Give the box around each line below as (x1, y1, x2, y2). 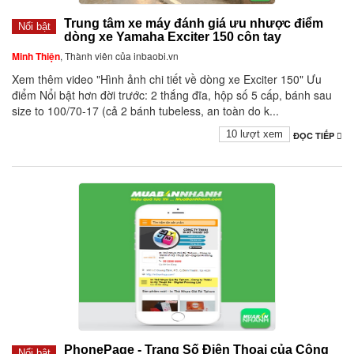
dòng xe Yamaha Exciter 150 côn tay (64, 30, 281, 44)
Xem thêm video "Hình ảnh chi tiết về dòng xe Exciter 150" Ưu (12, 71, 322, 88)
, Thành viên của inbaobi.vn (60, 49, 179, 63)
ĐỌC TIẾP (293, 130, 337, 142)
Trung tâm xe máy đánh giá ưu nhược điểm (64, 17, 323, 31)
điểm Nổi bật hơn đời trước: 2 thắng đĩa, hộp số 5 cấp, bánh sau (12, 87, 332, 104)
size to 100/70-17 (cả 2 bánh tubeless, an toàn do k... (12, 103, 279, 119)
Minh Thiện (12, 49, 60, 64)
